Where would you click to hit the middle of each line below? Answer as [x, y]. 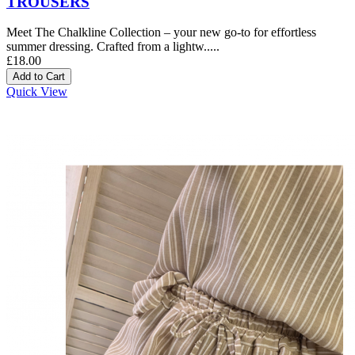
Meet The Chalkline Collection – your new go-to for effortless [161, 32]
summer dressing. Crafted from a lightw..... [113, 47]
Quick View [37, 92]
